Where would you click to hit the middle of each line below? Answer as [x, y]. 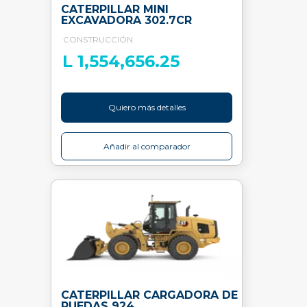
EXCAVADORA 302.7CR [126, 20]
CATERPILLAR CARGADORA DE [149, 295]
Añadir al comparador [147, 146]
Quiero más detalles [147, 107]
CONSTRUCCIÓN [98, 39]
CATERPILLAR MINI [115, 9]
